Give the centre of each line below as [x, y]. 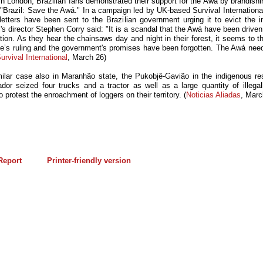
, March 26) [87, 57]
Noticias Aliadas [213, 95]
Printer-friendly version [89, 160]
